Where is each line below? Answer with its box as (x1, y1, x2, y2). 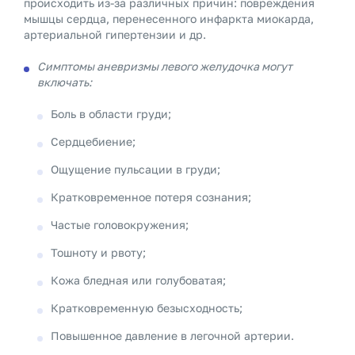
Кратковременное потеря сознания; (51, 190, 251, 204)
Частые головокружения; (51, 218, 189, 231)
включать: (37, 75, 92, 89)
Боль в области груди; (51, 107, 171, 120)
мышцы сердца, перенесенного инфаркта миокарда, (24, 12, 314, 25)
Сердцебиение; (51, 135, 136, 148)
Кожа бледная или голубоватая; (51, 273, 226, 287)
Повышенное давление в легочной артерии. (51, 329, 294, 342)
